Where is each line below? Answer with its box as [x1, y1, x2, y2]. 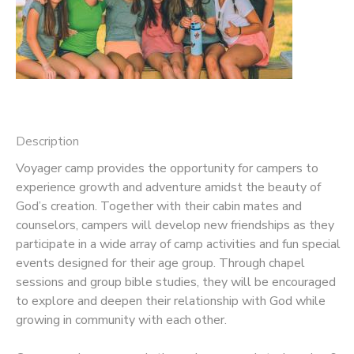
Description [16, 132, 79, 150]
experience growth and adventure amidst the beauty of [16, 178, 321, 196]
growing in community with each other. [16, 311, 227, 329]
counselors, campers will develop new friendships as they [16, 216, 334, 234]
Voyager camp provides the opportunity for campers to [16, 159, 318, 177]
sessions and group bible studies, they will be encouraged [16, 273, 336, 291]
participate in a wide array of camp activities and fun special [16, 235, 341, 253]
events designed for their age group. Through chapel [16, 254, 305, 272]
